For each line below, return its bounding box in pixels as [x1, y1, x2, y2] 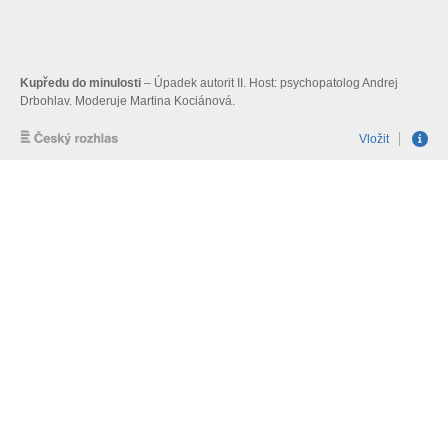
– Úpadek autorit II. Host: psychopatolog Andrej [141, 76, 398, 90]
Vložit [359, 132, 389, 146]
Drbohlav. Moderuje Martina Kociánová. [20, 94, 235, 108]
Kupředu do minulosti [20, 76, 141, 90]
